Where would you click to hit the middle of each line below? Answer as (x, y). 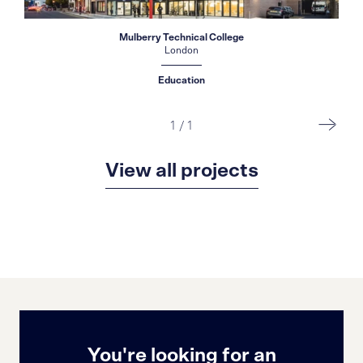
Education (181, 81)
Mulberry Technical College (181, 38)
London (181, 51)
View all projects (181, 171)
